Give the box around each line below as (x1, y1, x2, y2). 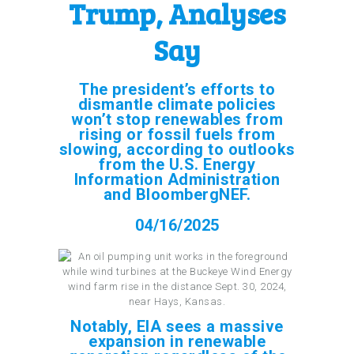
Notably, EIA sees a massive (70, 316, 284, 336)
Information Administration (73, 169, 281, 189)
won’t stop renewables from (71, 109, 283, 129)
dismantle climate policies (77, 94, 277, 114)
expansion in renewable (88, 331, 265, 351)
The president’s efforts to (79, 79, 275, 99)
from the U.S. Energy (99, 154, 255, 174)
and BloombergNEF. (103, 184, 251, 204)
